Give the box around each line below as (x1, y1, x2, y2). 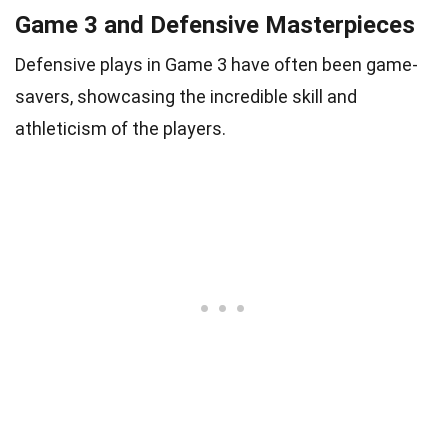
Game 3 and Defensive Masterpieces (15, 10, 415, 39)
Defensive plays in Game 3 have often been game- (15, 53, 418, 75)
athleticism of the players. (15, 117, 226, 139)
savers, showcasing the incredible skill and (15, 85, 357, 107)
